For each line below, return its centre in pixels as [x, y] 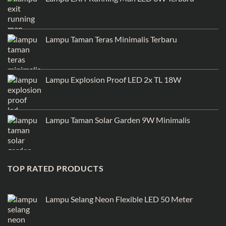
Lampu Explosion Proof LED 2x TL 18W [113, 79]
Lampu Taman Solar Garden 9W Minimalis [118, 120]
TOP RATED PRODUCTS [56, 168]
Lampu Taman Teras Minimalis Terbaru [111, 39]
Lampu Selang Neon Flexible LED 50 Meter [119, 199]
